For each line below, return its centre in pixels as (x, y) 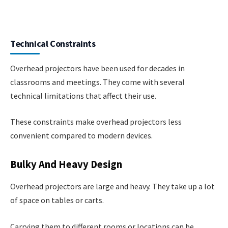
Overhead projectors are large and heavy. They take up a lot (112, 187)
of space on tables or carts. (57, 200)
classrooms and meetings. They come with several (97, 82)
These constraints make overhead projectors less (96, 122)
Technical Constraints (53, 43)
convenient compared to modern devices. (81, 136)
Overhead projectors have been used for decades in (97, 68)
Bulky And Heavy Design (66, 165)
